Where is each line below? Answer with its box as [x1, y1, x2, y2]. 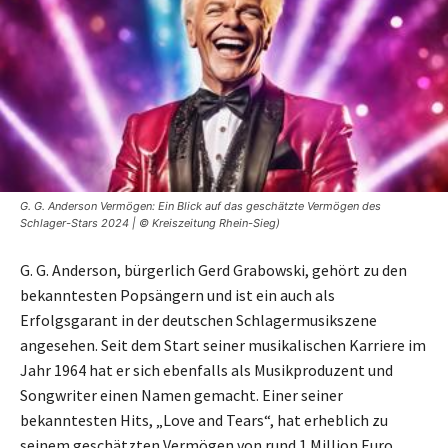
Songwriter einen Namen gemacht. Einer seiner [20, 384, 343, 405]
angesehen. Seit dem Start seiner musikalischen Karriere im [20, 334, 426, 355]
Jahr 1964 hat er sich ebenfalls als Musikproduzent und [20, 359, 393, 380]
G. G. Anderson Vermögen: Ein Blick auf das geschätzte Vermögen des [20, 198, 381, 213]
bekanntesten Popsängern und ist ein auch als [20, 284, 335, 305]
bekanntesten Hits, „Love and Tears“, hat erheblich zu [20, 409, 388, 430]
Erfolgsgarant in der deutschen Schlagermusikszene [20, 309, 377, 330]
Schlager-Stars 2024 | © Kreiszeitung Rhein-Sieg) [20, 215, 280, 230]
